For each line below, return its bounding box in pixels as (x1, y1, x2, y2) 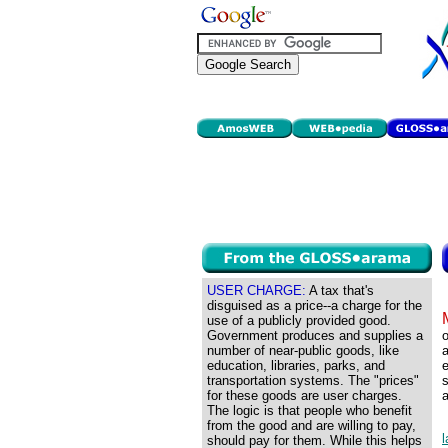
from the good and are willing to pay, (207, 418, 416, 433)
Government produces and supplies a (207, 328, 423, 343)
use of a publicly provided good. (207, 313, 391, 328)
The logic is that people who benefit (207, 403, 412, 418)
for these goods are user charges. (207, 388, 402, 403)
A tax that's (306, 283, 374, 298)
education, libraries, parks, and (207, 358, 385, 373)
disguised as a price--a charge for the (207, 298, 422, 313)
